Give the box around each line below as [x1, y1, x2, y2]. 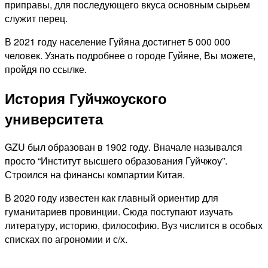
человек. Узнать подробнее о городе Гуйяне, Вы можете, [5, 48, 255, 62]
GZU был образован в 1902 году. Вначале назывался [5, 140, 242, 154]
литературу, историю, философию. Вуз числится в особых [5, 218, 263, 233]
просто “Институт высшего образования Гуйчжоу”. [5, 154, 227, 168]
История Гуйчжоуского [5, 87, 167, 108]
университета [5, 108, 103, 129]
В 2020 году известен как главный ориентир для [5, 191, 218, 205]
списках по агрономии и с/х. [5, 232, 130, 246]
